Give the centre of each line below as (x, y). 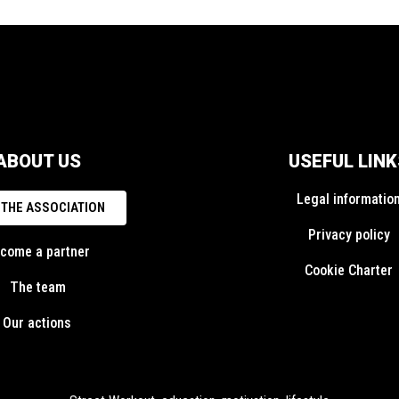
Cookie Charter (349, 270)
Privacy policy (349, 235)
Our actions (37, 323)
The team (37, 287)
